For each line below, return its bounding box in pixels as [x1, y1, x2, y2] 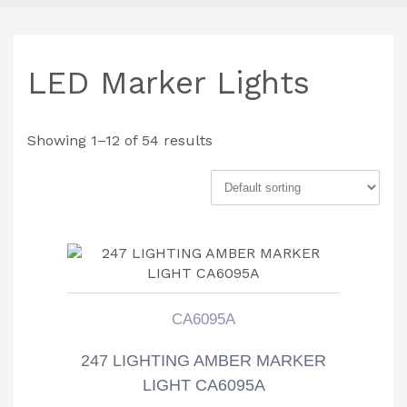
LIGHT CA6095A [142, 375, 265, 394]
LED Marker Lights [27, 63, 310, 102]
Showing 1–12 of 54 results [27, 131, 213, 149]
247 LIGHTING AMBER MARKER [81, 351, 326, 370]
